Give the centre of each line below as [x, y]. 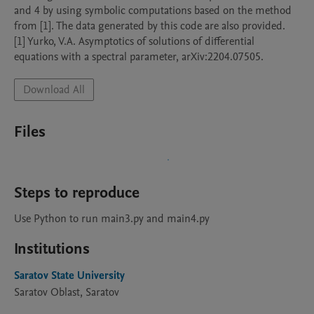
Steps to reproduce [77, 193]
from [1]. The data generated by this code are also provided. [150, 26]
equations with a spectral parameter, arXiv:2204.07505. [139, 57]
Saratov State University [69, 275]
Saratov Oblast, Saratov [67, 292]
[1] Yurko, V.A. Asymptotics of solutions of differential [134, 41]
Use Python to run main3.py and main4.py [112, 219]
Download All [54, 90]
